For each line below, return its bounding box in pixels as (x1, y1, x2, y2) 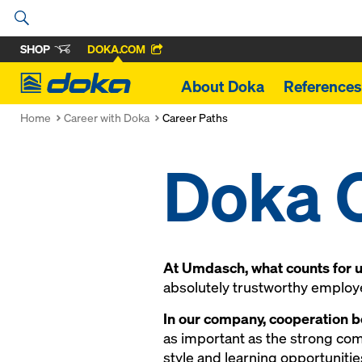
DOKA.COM (87, 41, 145, 57)
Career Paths (162, 110, 228, 125)
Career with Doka (64, 110, 149, 125)
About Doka (181, 76, 264, 97)
